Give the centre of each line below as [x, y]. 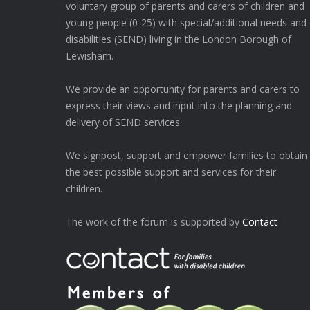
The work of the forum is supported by [154, 221]
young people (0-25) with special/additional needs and [186, 22]
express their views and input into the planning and [179, 105]
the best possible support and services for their [171, 172]
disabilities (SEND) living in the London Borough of [178, 39]
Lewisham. [89, 55]
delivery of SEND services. [124, 122]
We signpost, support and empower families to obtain [186, 155]
